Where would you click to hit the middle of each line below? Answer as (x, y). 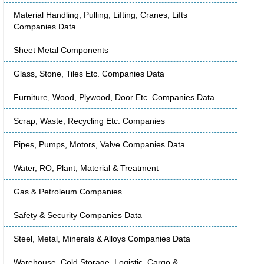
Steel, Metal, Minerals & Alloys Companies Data (102, 239)
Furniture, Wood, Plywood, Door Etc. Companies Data (114, 98)
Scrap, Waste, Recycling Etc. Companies (89, 121)
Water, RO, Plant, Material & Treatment (86, 168)
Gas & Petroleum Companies (68, 192)
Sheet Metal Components (61, 50)
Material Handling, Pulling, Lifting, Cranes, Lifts (100, 15)
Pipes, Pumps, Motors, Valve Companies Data (99, 145)
